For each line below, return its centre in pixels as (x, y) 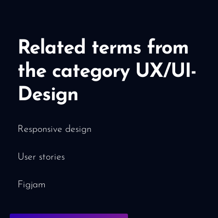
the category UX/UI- (107, 72)
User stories (41, 157)
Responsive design (54, 129)
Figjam (32, 185)
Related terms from (103, 49)
